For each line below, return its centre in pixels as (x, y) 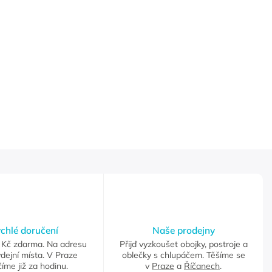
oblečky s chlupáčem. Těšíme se (183, 255)
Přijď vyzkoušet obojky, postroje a (183, 244)
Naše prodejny (183, 231)
